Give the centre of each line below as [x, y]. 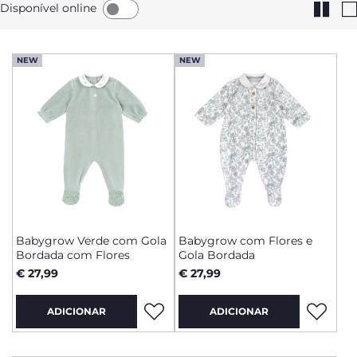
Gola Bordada [217, 255]
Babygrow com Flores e [245, 241]
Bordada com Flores [73, 255]
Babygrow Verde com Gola [91, 241]
